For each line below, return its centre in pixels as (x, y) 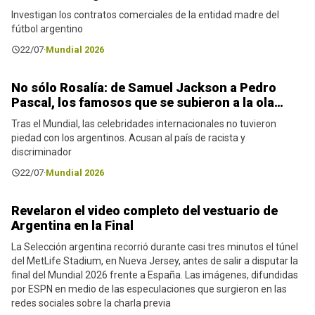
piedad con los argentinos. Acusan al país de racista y (128, 138)
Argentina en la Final (72, 226)
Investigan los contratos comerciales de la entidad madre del (145, 15)
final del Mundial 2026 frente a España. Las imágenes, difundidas (155, 275)
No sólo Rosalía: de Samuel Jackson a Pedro (144, 88)
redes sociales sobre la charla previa (91, 303)
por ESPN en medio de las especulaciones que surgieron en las (149, 289)
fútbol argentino (47, 29)
